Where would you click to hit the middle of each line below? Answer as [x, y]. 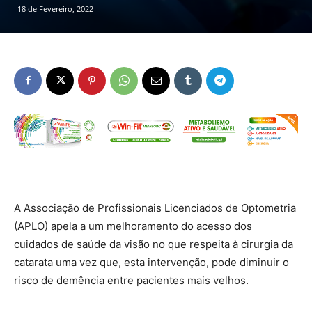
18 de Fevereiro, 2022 [55, 8]
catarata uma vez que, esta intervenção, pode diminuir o [151, 262]
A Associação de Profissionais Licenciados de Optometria [155, 208]
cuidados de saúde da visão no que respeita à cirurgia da [154, 244]
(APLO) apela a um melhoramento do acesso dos [133, 226]
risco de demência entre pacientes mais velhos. [131, 280]
